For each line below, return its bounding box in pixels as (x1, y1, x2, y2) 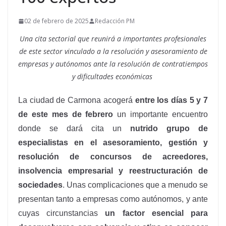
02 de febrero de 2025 (24, 17, 89, 25)
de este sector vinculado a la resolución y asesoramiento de (19, 46, 207, 56)
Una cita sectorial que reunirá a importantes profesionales (20, 34, 206, 43)
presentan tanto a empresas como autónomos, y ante (18, 195, 208, 203)
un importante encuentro (113, 110, 208, 119)
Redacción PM (95, 17, 135, 25)
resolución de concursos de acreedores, (18, 152, 208, 161)
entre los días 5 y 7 (135, 96, 208, 104)
